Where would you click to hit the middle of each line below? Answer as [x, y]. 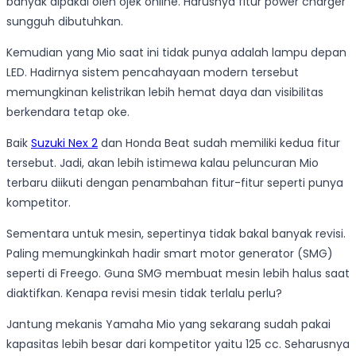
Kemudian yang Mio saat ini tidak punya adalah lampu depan [176, 52]
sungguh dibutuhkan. [65, 21]
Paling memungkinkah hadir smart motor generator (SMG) [170, 253]
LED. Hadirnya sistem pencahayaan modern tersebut [153, 72]
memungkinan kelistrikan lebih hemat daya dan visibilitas [165, 92]
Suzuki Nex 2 [64, 143]
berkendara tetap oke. [68, 112]
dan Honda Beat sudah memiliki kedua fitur [219, 143]
